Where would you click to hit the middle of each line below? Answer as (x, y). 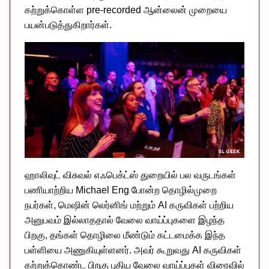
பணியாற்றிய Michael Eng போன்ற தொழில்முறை (121, 190)
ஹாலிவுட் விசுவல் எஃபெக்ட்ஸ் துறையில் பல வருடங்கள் (130, 175)
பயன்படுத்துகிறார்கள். (68, 25)
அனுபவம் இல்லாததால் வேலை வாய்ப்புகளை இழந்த (125, 220)
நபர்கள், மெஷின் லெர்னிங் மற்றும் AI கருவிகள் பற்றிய (129, 205)
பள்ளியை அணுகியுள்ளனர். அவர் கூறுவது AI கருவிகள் (133, 250)
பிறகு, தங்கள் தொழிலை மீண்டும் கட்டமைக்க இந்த (125, 235)
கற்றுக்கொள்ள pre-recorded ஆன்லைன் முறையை (126, 10)
